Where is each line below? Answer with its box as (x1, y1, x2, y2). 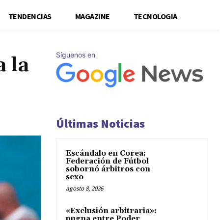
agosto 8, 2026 (66, 184, 103, 192)
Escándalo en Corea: (66, 149, 146, 158)
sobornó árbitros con (66, 165, 150, 174)
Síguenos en (56, 50, 95, 59)
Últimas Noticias (56, 116, 145, 131)
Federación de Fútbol (66, 157, 149, 166)
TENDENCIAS (8, 11, 52, 21)
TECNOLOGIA (133, 11, 177, 21)
